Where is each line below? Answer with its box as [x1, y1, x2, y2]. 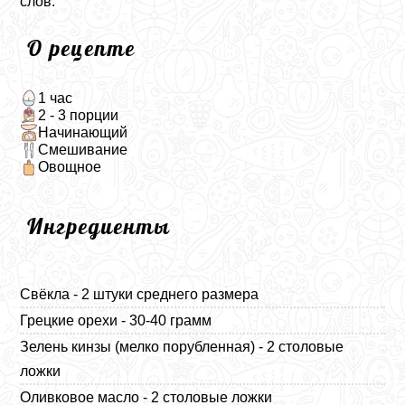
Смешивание [37, 142, 127, 158]
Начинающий [37, 124, 127, 140]
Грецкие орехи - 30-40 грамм [20, 312, 212, 328]
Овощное [37, 159, 101, 175]
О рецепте [27, 34, 137, 61]
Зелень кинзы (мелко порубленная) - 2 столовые [20, 338, 344, 354]
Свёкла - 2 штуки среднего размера [20, 286, 259, 302]
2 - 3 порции [37, 107, 118, 123]
